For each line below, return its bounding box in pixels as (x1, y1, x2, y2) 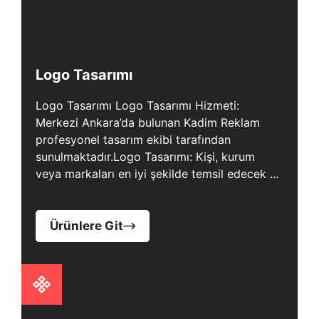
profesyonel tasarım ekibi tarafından (36, 132, 231, 147)
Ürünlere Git (50, 219, 123, 233)
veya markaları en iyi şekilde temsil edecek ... (36, 167, 278, 181)
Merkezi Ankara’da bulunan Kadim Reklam (36, 115, 260, 130)
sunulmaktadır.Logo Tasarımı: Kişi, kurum (36, 150, 255, 164)
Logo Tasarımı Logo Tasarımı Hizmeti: (36, 98, 239, 113)
